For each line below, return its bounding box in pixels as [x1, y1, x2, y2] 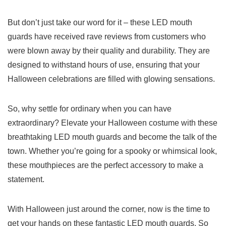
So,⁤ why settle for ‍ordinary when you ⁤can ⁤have [8, 104, 172, 114]
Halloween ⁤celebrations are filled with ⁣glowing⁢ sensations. [8, 75, 215, 84]
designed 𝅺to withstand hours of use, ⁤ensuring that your [8, 61, 200, 70]
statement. [8, 175, 44, 184]
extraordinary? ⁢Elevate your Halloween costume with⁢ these [8, 119, 217, 128]
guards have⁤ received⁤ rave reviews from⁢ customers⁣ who [8, 32, 206, 41]
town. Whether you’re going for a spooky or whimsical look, [8, 147, 217, 156]
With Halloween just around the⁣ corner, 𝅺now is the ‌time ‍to [8, 205, 210, 214]
